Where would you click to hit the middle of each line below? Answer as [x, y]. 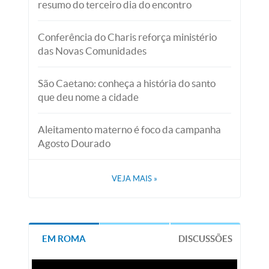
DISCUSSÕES [205, 239]
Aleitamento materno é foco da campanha [130, 130]
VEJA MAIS [133, 179]
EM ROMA [64, 239]
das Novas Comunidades [92, 51]
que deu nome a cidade [89, 97]
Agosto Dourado [74, 144]
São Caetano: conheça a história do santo [127, 83]
